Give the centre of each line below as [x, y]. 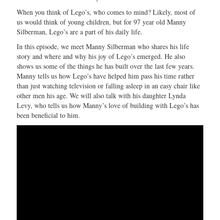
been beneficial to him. [49, 115]
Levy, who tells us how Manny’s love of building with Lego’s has [108, 106]
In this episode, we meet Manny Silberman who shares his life [103, 47]
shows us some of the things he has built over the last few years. [106, 66]
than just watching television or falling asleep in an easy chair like [109, 86]
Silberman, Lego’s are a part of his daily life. [80, 32]
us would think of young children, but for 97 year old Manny [102, 22]
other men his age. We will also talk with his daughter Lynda [101, 96]
